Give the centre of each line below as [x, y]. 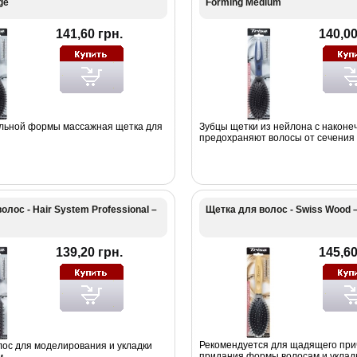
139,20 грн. [89, 252]
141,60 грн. [89, 33]
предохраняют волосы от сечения [277, 137]
